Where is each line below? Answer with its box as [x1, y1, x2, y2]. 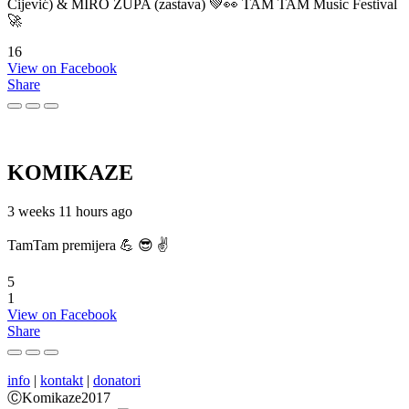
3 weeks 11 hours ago [7, 204, 132, 220]
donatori [93, 372, 141, 389]
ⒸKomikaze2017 [7, 390, 110, 406]
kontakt [40, 372, 83, 389]
